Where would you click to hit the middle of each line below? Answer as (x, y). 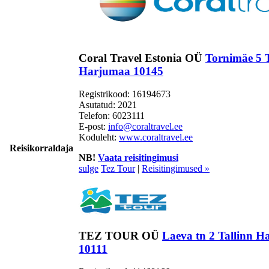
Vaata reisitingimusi (138, 158)
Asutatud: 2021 (108, 105)
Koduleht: (99, 138)
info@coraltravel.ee (145, 127)
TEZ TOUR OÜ (120, 235)
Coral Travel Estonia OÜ (142, 58)
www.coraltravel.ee (156, 138)
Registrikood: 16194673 (125, 94)
